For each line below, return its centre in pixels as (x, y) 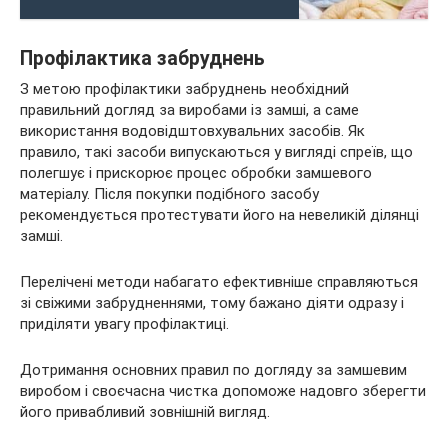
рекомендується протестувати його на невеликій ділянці (219, 215)
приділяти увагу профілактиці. (124, 324)
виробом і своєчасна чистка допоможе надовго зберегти (223, 391)
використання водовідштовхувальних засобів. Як (192, 131)
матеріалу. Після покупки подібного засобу (169, 194)
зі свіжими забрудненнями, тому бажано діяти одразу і (212, 303)
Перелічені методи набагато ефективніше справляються (219, 282)
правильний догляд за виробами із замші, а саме (189, 110)
